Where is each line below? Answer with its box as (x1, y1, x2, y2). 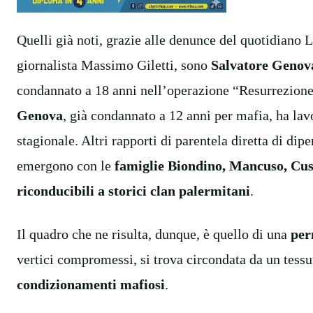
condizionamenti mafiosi (17, 276, 165, 292)
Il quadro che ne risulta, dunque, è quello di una (17, 226, 291, 242)
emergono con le (17, 157, 115, 173)
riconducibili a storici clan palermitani (17, 182, 250, 198)
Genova (17, 107, 63, 123)
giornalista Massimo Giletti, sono (17, 57, 211, 73)
